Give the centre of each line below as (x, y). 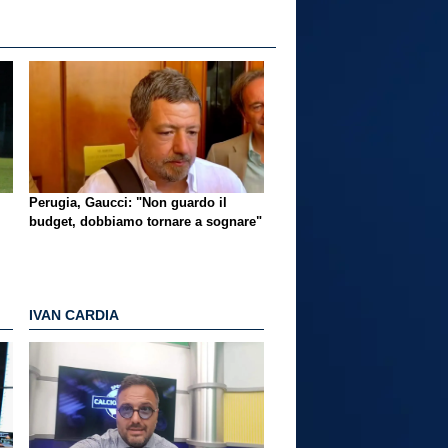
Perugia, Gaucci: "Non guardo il (128, 202)
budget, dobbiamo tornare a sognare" (145, 221)
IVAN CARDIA (74, 315)
